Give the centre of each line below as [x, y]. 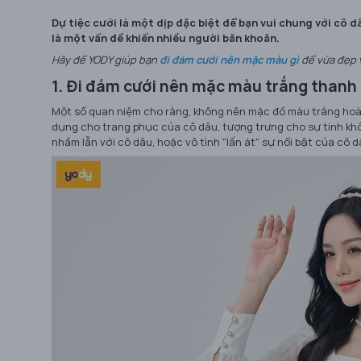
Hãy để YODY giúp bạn [106, 60]
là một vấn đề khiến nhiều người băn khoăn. [166, 38]
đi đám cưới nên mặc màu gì [229, 60]
